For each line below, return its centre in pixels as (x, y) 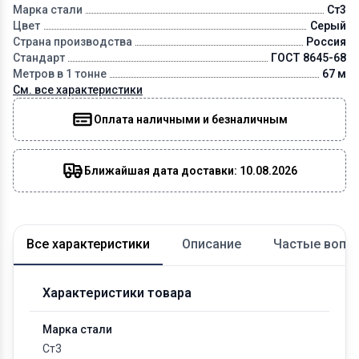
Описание (212, 244)
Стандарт (39, 57)
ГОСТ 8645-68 (308, 57)
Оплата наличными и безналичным (190, 119)
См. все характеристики (78, 89)
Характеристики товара (117, 292)
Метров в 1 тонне (60, 73)
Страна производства (73, 41)
